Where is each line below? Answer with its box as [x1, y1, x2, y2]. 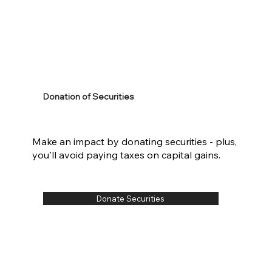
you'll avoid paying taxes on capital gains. [32, 149, 220, 161]
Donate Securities [97, 194, 165, 204]
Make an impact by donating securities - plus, [32, 135, 237, 148]
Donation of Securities [42, 90, 134, 101]
